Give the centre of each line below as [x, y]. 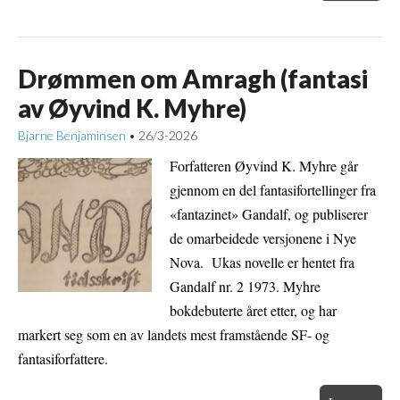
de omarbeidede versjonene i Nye [263, 237]
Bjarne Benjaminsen [72, 135]
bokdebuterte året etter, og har [253, 310]
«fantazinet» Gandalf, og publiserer [269, 213]
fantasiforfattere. [63, 358]
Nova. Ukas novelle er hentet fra [262, 262]
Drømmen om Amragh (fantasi [193, 78]
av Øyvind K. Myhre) [132, 108]
